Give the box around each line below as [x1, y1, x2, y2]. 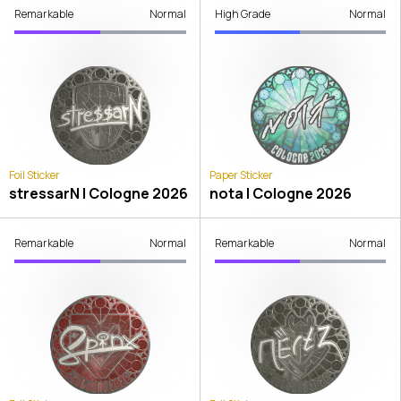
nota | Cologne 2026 [209, 183, 352, 203]
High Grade [214, 5, 270, 21]
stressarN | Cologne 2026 [9, 183, 188, 203]
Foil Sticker [9, 166, 60, 183]
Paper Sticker [209, 166, 273, 183]
